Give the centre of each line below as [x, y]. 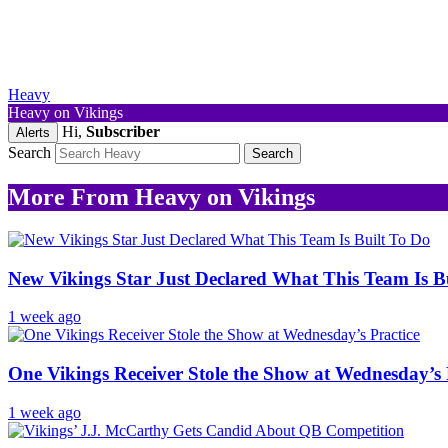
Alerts [33, 132]
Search [29, 152]
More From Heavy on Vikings [161, 196]
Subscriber [123, 131]
